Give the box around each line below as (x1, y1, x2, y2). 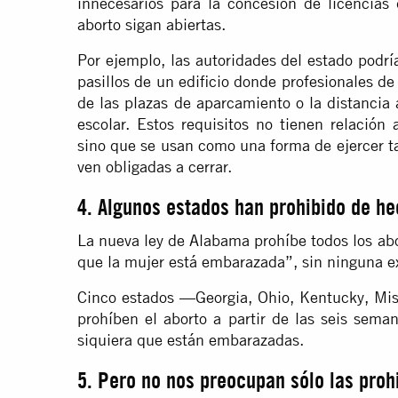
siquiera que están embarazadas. (77, 330, 304, 350)
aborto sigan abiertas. (77, 15, 226, 35)
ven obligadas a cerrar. (77, 157, 232, 177)
